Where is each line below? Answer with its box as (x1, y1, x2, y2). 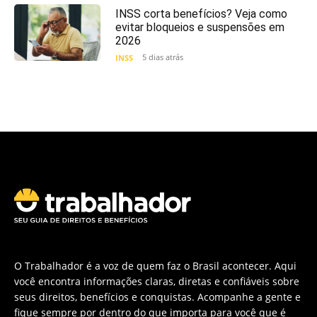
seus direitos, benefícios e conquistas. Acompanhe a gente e (14, 290, 301, 304)
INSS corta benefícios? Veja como (115, 7, 287, 21)
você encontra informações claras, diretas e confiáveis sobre (14, 275, 299, 289)
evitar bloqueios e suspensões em (115, 21, 284, 35)
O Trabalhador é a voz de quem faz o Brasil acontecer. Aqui (14, 259, 296, 273)
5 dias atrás (142, 52, 183, 63)
